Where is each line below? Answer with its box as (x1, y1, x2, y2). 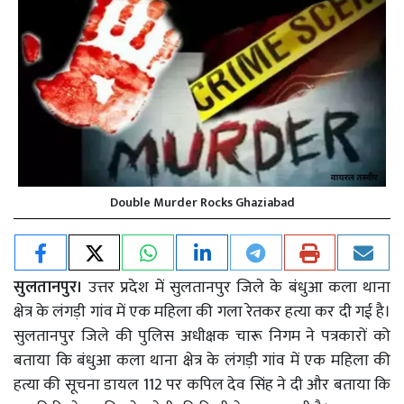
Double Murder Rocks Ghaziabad (109, 191, 295, 213)
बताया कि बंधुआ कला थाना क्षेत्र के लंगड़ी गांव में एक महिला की (14, 346, 390, 374)
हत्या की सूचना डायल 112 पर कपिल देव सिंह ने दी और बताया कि (14, 371, 390, 399)
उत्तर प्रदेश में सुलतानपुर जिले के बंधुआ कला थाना (88, 273, 391, 301)
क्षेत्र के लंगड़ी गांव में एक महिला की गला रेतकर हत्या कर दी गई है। (14, 298, 390, 326)
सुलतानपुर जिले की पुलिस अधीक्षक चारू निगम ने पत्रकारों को (14, 322, 390, 350)
